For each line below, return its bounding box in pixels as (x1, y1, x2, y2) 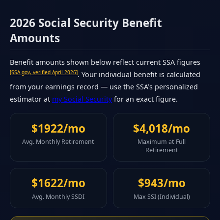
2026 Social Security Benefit (10, 15, 162, 30)
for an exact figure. (112, 94, 178, 104)
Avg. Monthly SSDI (32, 192, 85, 201)
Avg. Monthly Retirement (22, 137, 95, 146)
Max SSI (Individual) (133, 192, 190, 201)
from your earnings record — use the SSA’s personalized (10, 82, 198, 92)
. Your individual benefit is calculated (78, 70, 200, 80)
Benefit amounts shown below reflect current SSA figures (10, 57, 200, 67)
